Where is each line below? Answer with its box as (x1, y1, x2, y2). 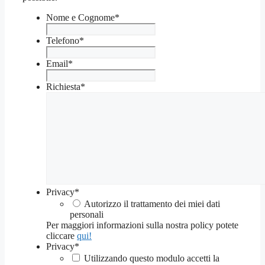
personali (70, 209, 104, 220)
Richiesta (46, 82, 80, 92)
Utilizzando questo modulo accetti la (84, 253, 219, 264)
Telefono (46, 35, 79, 46)
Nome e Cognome (46, 12, 115, 23)
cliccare (46, 231, 77, 241)
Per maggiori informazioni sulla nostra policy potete (46, 220, 238, 231)
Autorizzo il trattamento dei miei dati (84, 199, 220, 209)
